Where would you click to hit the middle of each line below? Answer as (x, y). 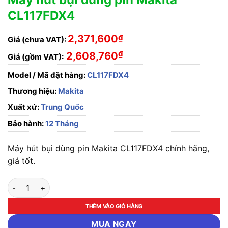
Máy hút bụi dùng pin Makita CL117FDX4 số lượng (94, 183)
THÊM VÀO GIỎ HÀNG (114, 206)
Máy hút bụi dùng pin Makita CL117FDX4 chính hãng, (108, 148)
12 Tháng (61, 123)
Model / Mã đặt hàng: (47, 75)
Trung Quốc (62, 107)
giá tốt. (21, 161)
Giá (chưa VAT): (37, 39)
